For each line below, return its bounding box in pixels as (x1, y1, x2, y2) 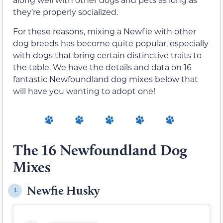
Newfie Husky (27, 183, 100, 198)
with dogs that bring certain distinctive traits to (13, 49, 202, 60)
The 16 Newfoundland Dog (13, 140, 187, 159)
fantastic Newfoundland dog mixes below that (13, 73, 198, 84)
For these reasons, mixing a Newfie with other (13, 25, 196, 36)
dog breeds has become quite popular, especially (13, 37, 209, 48)
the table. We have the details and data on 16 (13, 61, 192, 72)
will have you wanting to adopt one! (13, 85, 155, 96)
